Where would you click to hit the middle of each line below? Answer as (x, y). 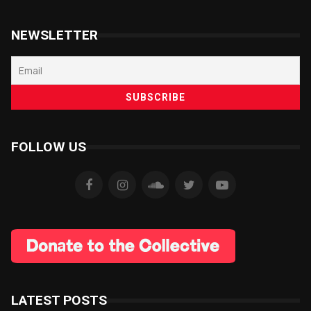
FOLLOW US (49, 147)
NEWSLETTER (54, 35)
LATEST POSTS (59, 301)
